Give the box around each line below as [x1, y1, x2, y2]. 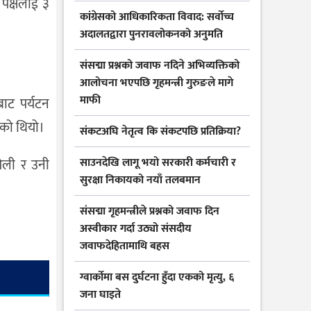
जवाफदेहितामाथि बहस [80, 237, 169, 256]
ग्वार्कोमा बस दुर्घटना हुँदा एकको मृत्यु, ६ [80, 268, 234, 287]
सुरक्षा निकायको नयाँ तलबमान [80, 171, 201, 190]
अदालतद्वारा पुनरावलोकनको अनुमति [80, 25, 223, 44]
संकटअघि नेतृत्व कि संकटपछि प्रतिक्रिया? [80, 122, 241, 142]
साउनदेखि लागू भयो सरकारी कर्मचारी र [80, 153, 236, 173]
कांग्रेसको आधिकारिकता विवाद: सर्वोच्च [80, 8, 234, 27]
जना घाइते [80, 285, 121, 305]
